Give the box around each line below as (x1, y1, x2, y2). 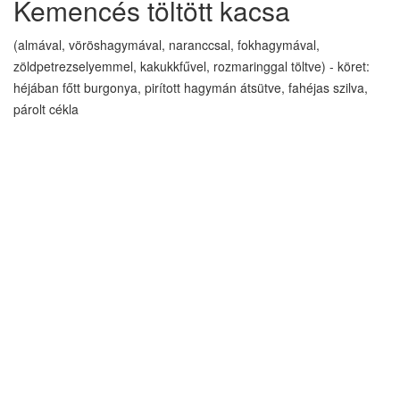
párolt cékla (13, 100, 79, 118)
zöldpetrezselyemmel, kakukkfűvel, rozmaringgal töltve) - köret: (13, 57, 370, 75)
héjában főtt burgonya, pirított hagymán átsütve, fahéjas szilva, (13, 79, 368, 96)
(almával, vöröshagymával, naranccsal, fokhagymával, (13, 36, 320, 54)
